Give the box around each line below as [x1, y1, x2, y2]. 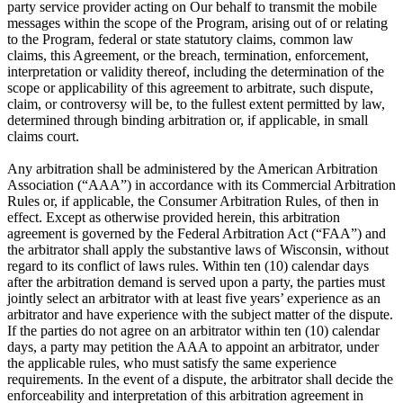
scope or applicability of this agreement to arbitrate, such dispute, [7, 80, 373, 96]
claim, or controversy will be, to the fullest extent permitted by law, [7, 96, 385, 112]
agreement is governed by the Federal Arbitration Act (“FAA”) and [7, 226, 386, 242]
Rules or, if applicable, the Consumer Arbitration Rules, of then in [7, 193, 379, 210]
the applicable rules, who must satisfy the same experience [7, 355, 336, 372]
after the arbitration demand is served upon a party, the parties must [7, 274, 385, 291]
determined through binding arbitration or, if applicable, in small [7, 112, 368, 129]
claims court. [7, 129, 79, 145]
